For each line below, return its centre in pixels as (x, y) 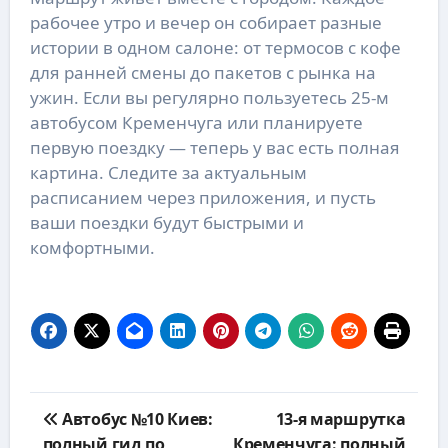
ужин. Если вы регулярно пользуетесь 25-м (209, 97)
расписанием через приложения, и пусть (202, 197)
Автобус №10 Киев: (135, 418)
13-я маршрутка (340, 418)
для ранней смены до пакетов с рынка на (202, 72)
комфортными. (92, 247)
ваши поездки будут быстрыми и (166, 222)
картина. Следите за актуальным (168, 172)
